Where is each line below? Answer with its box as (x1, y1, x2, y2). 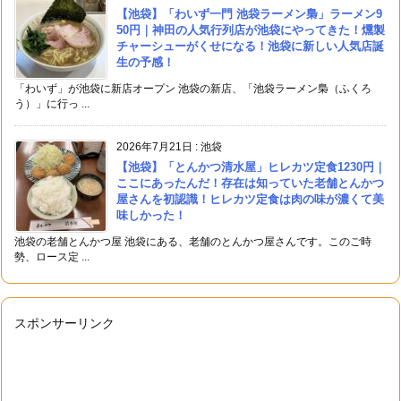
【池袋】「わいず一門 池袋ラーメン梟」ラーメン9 (116, 6, 382, 21)
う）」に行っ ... (14, 97, 90, 110)
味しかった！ (116, 208, 186, 222)
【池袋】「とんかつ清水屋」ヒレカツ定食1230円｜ (116, 159, 386, 174)
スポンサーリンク (14, 315, 115, 330)
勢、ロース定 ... (14, 250, 90, 263)
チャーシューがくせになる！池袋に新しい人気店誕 (116, 38, 384, 53)
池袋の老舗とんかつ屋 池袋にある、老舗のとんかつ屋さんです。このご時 (14, 235, 371, 248)
